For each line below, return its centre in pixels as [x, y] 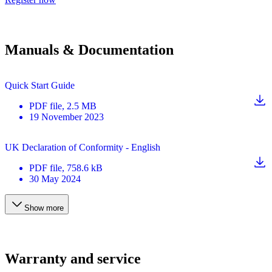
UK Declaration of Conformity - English [83, 147]
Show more [44, 208]
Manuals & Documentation [89, 49]
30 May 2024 [55, 178]
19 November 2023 [66, 117]
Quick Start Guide [40, 85]
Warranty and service [73, 258]
